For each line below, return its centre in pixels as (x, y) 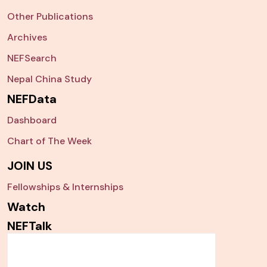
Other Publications (50, 17)
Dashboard (32, 120)
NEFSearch (32, 58)
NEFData (32, 99)
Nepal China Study (49, 79)
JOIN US (30, 166)
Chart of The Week (49, 141)
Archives (27, 38)
